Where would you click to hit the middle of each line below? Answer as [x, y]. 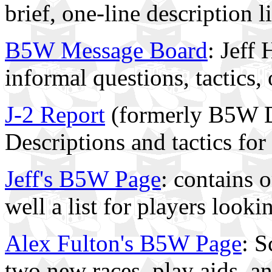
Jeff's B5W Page [83, 179]
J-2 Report [55, 114]
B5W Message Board [106, 50]
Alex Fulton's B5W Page [123, 243]
